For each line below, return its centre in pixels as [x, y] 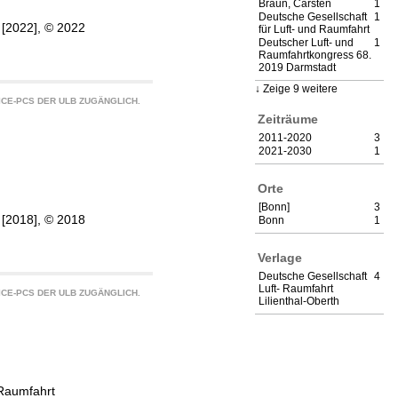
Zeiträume [288, 119]
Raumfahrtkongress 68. [315, 56]
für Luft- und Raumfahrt [314, 30]
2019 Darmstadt [297, 68]
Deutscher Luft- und [306, 43]
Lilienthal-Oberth [299, 302]
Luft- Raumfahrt [296, 289]
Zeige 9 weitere [300, 89]
